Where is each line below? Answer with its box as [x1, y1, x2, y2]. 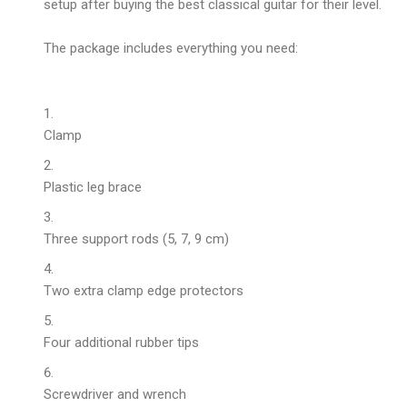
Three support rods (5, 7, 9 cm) [44, 230, 229, 247]
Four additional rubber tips [44, 333, 199, 351]
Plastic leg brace [44, 178, 142, 195]
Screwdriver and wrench [44, 385, 186, 402]
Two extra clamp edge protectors [44, 282, 243, 299]
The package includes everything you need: [44, 39, 298, 56]
